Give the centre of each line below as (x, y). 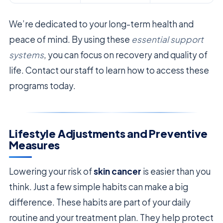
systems (26, 55)
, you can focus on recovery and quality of (126, 55)
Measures (35, 145)
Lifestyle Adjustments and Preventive (109, 134)
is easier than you (176, 171)
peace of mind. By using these (70, 39)
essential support (167, 39)
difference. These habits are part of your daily (100, 202)
